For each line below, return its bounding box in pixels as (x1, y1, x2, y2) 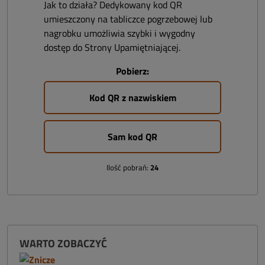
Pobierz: (116, 64, 149, 78)
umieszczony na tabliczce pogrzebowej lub (44, 12, 212, 26)
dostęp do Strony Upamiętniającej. (44, 40, 180, 54)
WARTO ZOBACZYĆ (20, 235, 107, 251)
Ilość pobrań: (106, 161, 150, 173)
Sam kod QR (108, 130, 157, 144)
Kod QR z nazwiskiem (89, 91, 176, 105)
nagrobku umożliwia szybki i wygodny (44, 26, 195, 40)
